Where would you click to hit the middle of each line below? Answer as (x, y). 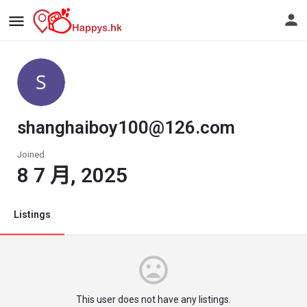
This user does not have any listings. (153, 299)
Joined (31, 155)
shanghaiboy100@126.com (126, 127)
